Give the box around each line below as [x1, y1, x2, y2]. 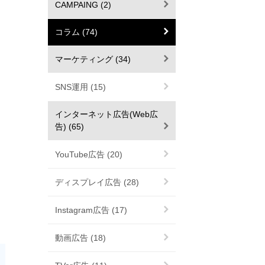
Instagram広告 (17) [55, 205, 127, 215]
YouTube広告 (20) [55, 150, 122, 159]
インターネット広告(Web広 [55, 109, 158, 119]
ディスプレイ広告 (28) [55, 177, 139, 187]
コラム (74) [55, 27, 98, 37]
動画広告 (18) [55, 233, 106, 243]
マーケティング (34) [55, 54, 131, 64]
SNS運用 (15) [55, 82, 106, 92]
